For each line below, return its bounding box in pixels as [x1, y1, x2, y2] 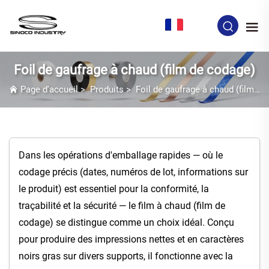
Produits [90, 83, 124, 95]
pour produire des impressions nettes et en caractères [19, 234, 244, 246]
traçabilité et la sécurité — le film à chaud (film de [19, 200, 225, 212]
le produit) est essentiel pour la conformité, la [19, 183, 209, 195]
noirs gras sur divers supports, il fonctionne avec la [19, 250, 233, 262]
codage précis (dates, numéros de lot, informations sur [19, 166, 248, 178]
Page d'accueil [20, 83, 78, 95]
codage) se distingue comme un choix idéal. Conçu [19, 217, 234, 229]
